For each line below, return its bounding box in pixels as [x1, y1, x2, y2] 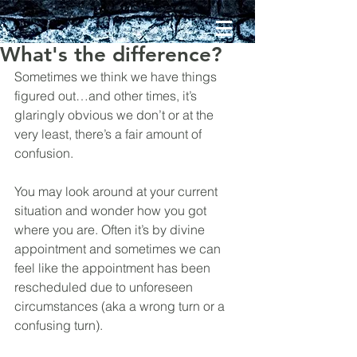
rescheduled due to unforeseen [14, 279, 196, 295]
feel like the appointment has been [14, 260, 214, 276]
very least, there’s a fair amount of [14, 126, 205, 142]
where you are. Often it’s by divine [14, 222, 208, 237]
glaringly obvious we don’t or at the [14, 107, 217, 123]
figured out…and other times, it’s [14, 88, 200, 104]
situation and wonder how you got [14, 202, 210, 218]
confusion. [14, 145, 73, 161]
